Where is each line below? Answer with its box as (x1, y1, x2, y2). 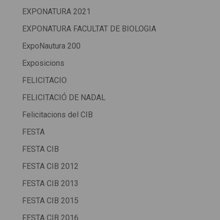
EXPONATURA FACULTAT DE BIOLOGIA (22, 24, 156, 34)
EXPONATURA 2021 (22, 7, 91, 17)
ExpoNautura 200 (22, 41, 81, 51)
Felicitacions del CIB (22, 110, 93, 120)
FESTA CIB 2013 (22, 179, 79, 189)
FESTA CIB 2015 (22, 196, 79, 206)
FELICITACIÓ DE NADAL (22, 93, 106, 103)
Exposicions (22, 58, 64, 68)
